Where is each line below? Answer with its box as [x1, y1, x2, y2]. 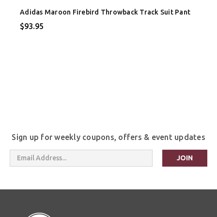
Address [10, 160, 35, 169]
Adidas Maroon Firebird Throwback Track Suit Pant [20, 8, 190, 16]
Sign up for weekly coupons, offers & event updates [12, 132, 205, 141]
